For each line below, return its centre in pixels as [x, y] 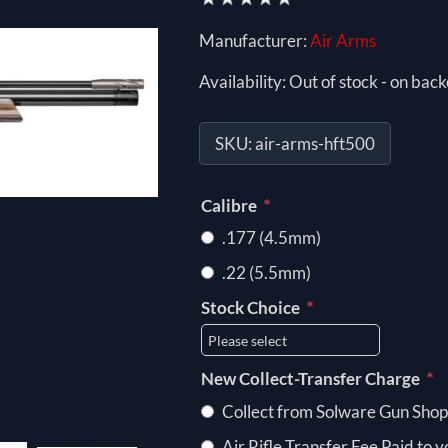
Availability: [242, 81]
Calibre [230, 206]
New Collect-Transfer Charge [311, 379]
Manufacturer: [252, 40]
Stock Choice [251, 308]
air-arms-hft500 [314, 143]
